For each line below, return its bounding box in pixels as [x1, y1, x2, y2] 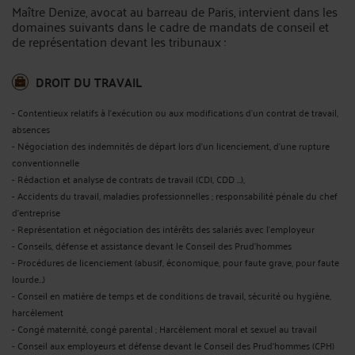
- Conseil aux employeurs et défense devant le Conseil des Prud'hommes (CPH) [12, 337, 334, 353]
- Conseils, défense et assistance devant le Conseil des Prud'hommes [12, 237, 292, 254]
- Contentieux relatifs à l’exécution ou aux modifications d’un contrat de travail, [12, 104, 338, 120]
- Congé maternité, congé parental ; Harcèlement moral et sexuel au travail [12, 320, 317, 337]
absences [12, 120, 50, 137]
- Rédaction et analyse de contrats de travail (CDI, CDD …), [12, 170, 245, 187]
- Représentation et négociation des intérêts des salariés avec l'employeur [12, 220, 315, 237]
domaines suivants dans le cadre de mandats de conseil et [12, 15, 329, 37]
